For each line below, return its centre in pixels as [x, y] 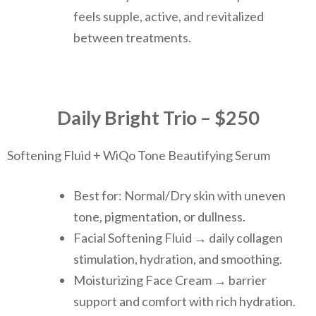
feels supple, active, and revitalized [169, 17]
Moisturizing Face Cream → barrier [170, 280]
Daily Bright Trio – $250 [158, 118]
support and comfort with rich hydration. [184, 301]
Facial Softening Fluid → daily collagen [178, 237]
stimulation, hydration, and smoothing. [178, 259]
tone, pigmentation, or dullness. [159, 216]
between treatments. [132, 38]
